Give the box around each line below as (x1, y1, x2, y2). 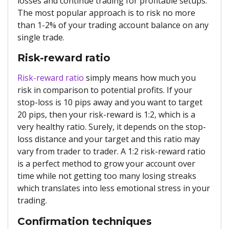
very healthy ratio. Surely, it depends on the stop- (17, 121, 206, 133)
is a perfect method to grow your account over (17, 158, 195, 170)
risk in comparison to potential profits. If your (17, 84, 192, 96)
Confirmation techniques (17, 215, 152, 227)
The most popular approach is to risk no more (17, 7, 195, 18)
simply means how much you (84, 72, 196, 84)
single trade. (17, 31, 66, 43)
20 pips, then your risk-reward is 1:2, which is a (17, 109, 195, 121)
